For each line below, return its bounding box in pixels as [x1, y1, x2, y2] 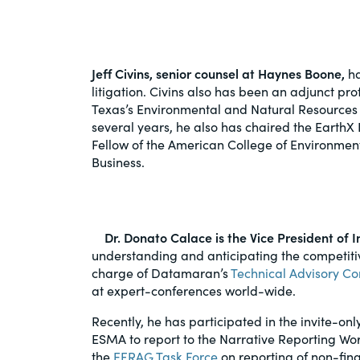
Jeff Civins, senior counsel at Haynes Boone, [92, 64, 345, 82]
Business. [92, 153, 145, 170]
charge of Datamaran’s [92, 264, 231, 281]
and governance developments [127, 47, 309, 65]
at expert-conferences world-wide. [92, 281, 296, 299]
